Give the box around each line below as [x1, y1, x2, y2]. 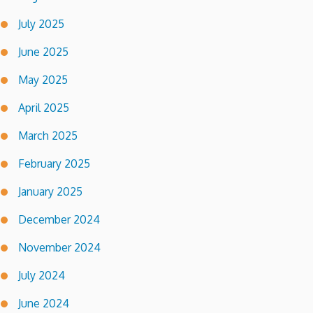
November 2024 [18, 240, 101, 255]
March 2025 [18, 129, 78, 143]
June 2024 [18, 296, 69, 311]
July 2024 [18, 268, 65, 283]
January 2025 [18, 184, 82, 199]
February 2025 [18, 156, 90, 171]
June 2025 [18, 45, 68, 59]
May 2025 [18, 73, 68, 87]
